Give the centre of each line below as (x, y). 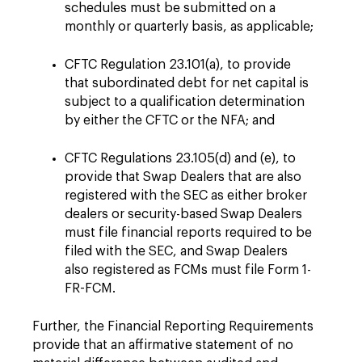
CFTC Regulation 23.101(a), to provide (178, 65)
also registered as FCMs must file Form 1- (188, 270)
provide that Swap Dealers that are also (183, 177)
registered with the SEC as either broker (186, 196)
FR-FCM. (90, 288)
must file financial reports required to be (188, 233)
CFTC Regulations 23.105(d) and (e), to (180, 158)
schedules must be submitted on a (170, 8)
